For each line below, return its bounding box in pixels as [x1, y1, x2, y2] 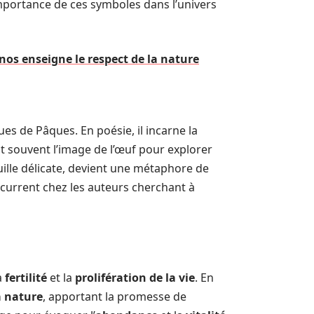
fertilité [5, 270, 47, 285]
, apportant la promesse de [43, 289, 186, 304]
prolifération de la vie [75, 270, 195, 285]
